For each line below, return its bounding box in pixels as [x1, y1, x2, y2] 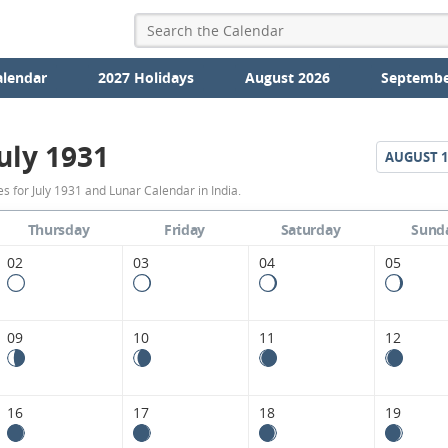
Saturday [280, 220, 341, 240]
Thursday [27, 220, 90, 240]
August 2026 [244, 68, 330, 87]
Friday [163, 220, 206, 240]
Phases [46, 261, 144, 301]
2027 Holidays [97, 68, 194, 87]
